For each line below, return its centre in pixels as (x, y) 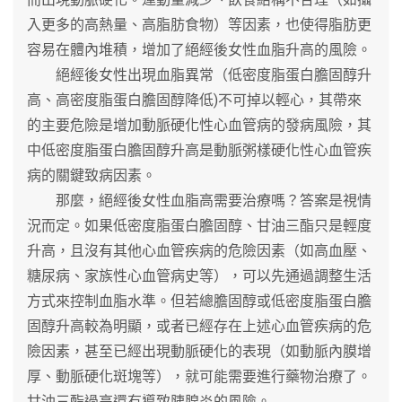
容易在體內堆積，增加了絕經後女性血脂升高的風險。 (199, 49)
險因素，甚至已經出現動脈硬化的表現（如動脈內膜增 (199, 351)
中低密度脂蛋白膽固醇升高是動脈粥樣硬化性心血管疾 (199, 150)
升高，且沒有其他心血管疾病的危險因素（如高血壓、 (199, 250)
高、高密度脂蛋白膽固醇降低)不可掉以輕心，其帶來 (194, 100)
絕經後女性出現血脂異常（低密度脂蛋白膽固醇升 (199, 74)
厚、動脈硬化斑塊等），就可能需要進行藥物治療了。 (199, 376)
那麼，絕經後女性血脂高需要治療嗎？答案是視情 (199, 200)
